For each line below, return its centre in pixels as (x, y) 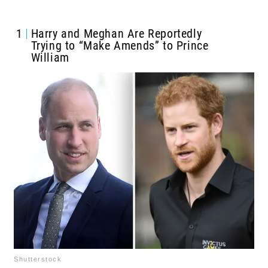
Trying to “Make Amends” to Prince (120, 46)
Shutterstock (38, 259)
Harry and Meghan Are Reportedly (116, 34)
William (50, 58)
